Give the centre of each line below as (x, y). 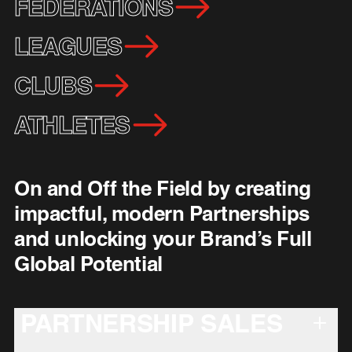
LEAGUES (68, 47)
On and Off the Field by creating (163, 189)
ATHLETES (72, 125)
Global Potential (88, 264)
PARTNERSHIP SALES (151, 323)
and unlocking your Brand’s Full (163, 239)
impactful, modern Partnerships (161, 214)
